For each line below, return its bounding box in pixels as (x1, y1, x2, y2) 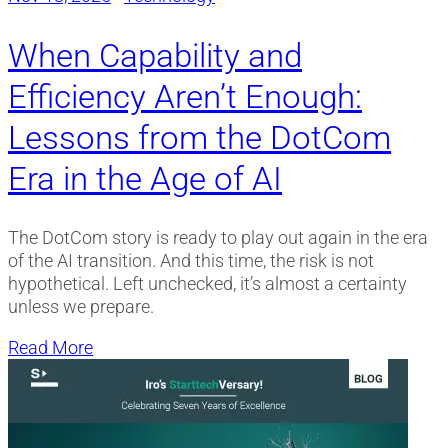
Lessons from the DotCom (8, 117, 391, 157)
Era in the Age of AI (8, 158, 282, 198)
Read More (8, 337, 93, 359)
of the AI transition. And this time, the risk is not (8, 249, 374, 271)
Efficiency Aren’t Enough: (8, 76, 362, 116)
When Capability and (8, 35, 302, 75)
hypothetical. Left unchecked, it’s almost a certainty (8, 272, 407, 294)
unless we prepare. (8, 295, 154, 317)
